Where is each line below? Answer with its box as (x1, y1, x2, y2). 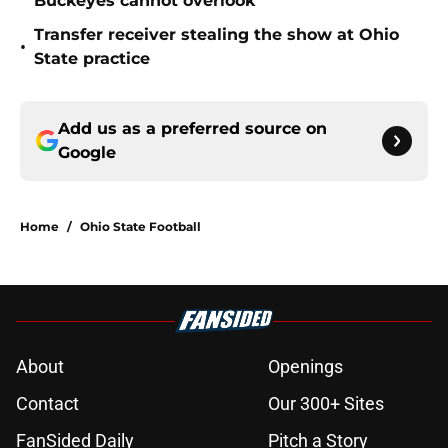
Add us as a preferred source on (58, 119, 327, 139)
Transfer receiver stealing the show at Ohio (34, 25, 399, 45)
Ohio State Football (80, 219, 201, 235)
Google (58, 143, 116, 163)
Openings (268, 356, 343, 378)
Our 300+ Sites (268, 393, 384, 415)
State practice (34, 49, 150, 69)
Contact (16, 393, 79, 415)
